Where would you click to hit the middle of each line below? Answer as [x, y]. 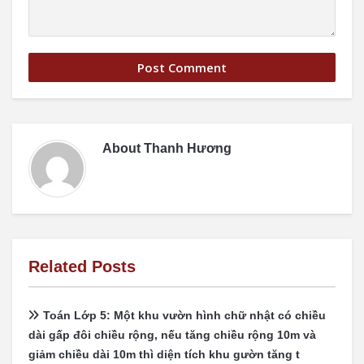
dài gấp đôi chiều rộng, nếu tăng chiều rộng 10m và [172, 335]
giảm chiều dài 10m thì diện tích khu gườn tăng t [164, 354]
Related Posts [82, 266]
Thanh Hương [188, 148]
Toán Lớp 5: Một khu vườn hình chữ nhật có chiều [184, 315]
